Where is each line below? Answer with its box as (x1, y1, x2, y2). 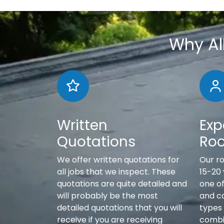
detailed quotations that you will (57, 202, 182, 214)
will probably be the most (57, 190, 158, 202)
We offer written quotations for (57, 154, 179, 166)
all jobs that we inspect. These (57, 166, 175, 178)
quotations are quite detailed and (57, 178, 187, 190)
